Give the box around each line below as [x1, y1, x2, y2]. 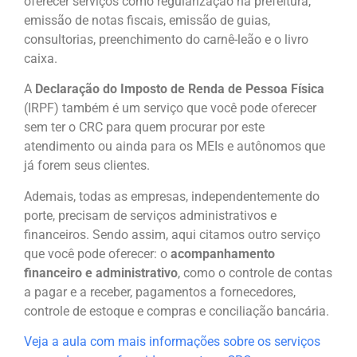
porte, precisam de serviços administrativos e [24, 207, 277, 223]
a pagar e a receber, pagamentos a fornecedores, [24, 284, 296, 300]
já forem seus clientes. [24, 158, 150, 174]
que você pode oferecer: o [24, 245, 171, 261]
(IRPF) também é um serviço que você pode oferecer [24, 100, 316, 116]
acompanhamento [171, 245, 275, 261]
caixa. [24, 50, 57, 66]
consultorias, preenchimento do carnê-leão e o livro [24, 31, 308, 47]
